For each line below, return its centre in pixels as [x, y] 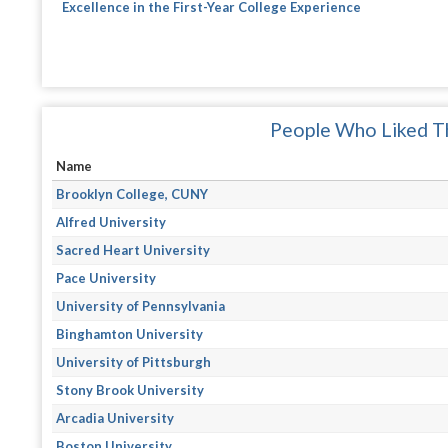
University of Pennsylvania [141, 305]
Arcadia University [115, 417]
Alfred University [111, 221]
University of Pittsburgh [134, 361]
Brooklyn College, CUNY [132, 193]
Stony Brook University [130, 389]
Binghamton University [130, 333]
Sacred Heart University [133, 249]
